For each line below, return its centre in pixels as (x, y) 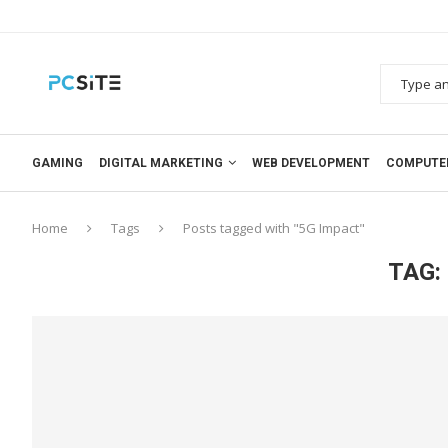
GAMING (57, 162)
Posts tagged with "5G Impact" (274, 227)
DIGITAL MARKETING (161, 162)
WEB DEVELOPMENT (311, 162)
